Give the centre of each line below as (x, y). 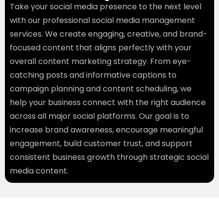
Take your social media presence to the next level (106, 7)
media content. (39, 171)
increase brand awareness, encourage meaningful (106, 130)
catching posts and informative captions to (93, 75)
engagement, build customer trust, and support (101, 144)
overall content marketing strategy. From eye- (100, 62)
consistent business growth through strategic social (109, 157)
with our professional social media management (102, 21)
